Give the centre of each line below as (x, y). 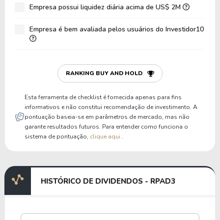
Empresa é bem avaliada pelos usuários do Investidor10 (117, 29)
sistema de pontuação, (57, 137)
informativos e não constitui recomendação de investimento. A (111, 107)
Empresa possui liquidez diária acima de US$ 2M (106, 7)
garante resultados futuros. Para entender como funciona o (106, 127)
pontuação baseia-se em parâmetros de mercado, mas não (107, 117)
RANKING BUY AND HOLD (104, 73)
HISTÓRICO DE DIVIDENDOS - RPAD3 (108, 181)
